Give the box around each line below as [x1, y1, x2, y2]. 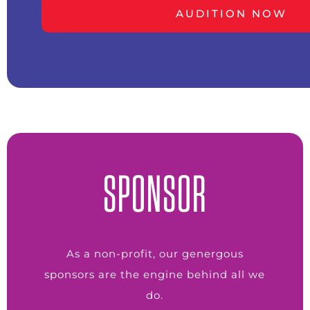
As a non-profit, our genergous [66, 247, 244, 260]
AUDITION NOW [175, 7, 287, 20]
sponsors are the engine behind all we [44, 268, 266, 281]
